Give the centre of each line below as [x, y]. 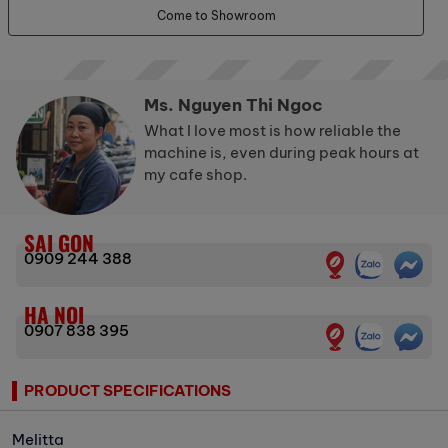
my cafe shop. [195, 174]
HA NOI [54, 315]
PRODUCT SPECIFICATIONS [127, 391]
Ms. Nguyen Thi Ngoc [233, 104]
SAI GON [59, 243]
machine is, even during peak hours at [281, 152]
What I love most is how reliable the [272, 130]
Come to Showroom [216, 15]
